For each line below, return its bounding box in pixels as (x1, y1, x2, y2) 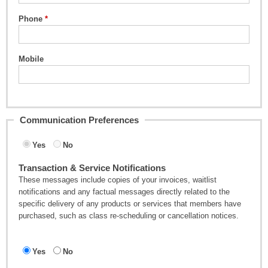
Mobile (19, 54, 44, 63)
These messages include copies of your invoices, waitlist (19, 175, 217, 184)
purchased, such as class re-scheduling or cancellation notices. (19, 211, 239, 220)
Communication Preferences (20, 114, 139, 125)
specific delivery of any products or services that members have (19, 199, 242, 208)
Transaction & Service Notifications (19, 162, 166, 173)
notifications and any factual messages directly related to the (19, 187, 230, 196)
